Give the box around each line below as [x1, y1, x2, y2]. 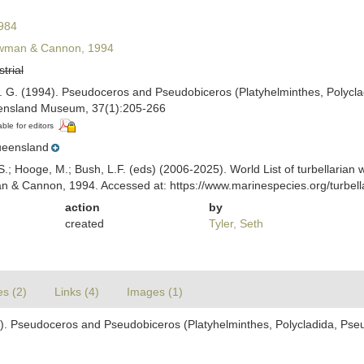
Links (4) [54, 284, 99, 298]
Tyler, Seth [208, 216, 263, 230]
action [65, 200, 101, 214]
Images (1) [127, 284, 183, 298]
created [65, 216, 105, 230]
